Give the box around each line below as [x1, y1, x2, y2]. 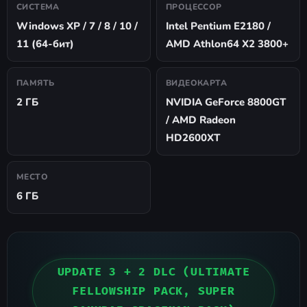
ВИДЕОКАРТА [166, 77, 227, 88]
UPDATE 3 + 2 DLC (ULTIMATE [57, 265, 250, 279]
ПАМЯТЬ [16, 77, 55, 88]
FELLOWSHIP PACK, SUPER [72, 284, 235, 298]
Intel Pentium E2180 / [166, 19, 271, 33]
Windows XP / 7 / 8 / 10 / [16, 19, 138, 33]
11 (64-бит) [16, 36, 74, 51]
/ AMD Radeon [166, 112, 236, 127]
